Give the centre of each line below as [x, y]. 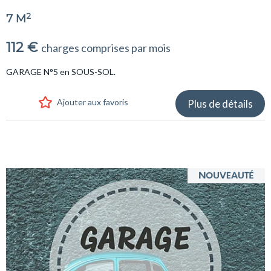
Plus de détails [220, 103]
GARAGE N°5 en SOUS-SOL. [61, 71]
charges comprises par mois [106, 47]
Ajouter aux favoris [92, 102]
